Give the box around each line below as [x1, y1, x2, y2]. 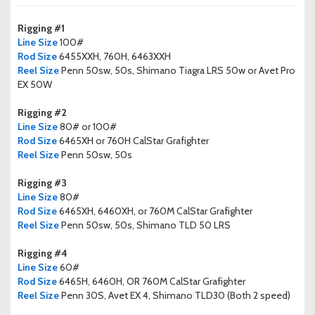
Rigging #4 [18, 247, 67, 260]
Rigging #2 [18, 106, 67, 120]
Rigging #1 [18, 22, 65, 35]
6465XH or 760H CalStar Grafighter [57, 134, 209, 148]
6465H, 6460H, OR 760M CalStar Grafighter [57, 275, 245, 288]
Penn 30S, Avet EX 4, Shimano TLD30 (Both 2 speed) [59, 289, 290, 302]
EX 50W [18, 78, 52, 91]
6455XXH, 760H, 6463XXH [57, 50, 171, 63]
